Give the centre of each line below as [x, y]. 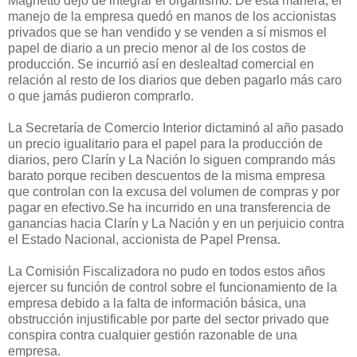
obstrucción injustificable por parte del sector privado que [169, 319]
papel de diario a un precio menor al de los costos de [157, 48]
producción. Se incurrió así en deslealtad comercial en [161, 64]
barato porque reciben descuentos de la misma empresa [167, 175]
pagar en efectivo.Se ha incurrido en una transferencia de [169, 207]
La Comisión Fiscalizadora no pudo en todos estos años [167, 271]
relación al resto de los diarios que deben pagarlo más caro [175, 80]
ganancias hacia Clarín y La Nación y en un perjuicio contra [176, 223]
